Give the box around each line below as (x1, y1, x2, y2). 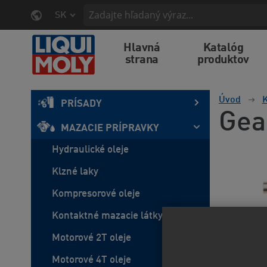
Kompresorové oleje (52, 189, 140, 199)
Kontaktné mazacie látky (52, 211, 163, 221)
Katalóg (203, 42, 244, 54)
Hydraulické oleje (52, 145, 129, 155)
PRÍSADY (61, 99, 102, 109)
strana (125, 54, 159, 66)
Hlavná (123, 42, 160, 54)
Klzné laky (52, 167, 98, 177)
